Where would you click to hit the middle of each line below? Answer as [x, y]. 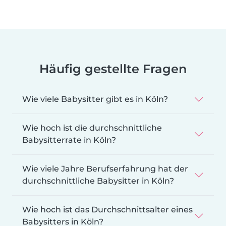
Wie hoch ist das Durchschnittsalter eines [107, 209]
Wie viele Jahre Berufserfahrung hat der [105, 168]
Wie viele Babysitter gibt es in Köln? [95, 99]
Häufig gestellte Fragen [113, 69]
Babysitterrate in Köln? [69, 140]
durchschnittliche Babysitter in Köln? [98, 181]
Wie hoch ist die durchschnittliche [92, 128]
